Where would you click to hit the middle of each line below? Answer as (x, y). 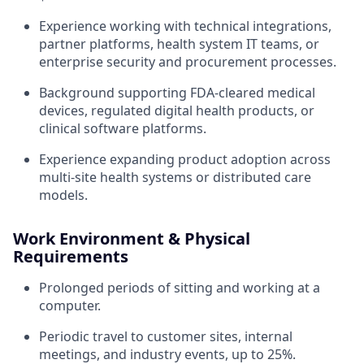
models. (63, 195)
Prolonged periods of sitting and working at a (180, 287)
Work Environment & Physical (132, 238)
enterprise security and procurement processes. (188, 61)
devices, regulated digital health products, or (177, 110)
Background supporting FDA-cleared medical (177, 92)
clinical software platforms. (123, 128)
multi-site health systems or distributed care (175, 177)
